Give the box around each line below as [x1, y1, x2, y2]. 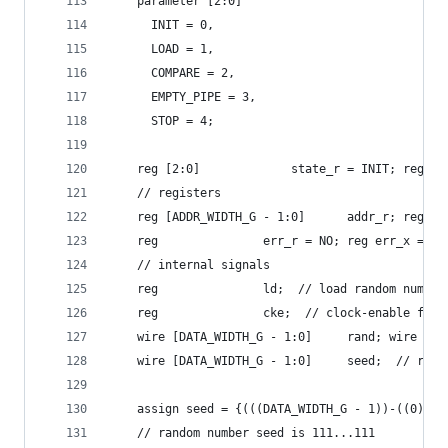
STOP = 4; [109, 114, 214, 128]
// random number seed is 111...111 [109, 426, 375, 440]
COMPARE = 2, [109, 66, 235, 80]
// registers [109, 186, 221, 200]
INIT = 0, [109, 18, 214, 32]
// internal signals [109, 258, 270, 272]
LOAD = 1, [109, 42, 214, 56]
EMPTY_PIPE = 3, [109, 90, 256, 104]
